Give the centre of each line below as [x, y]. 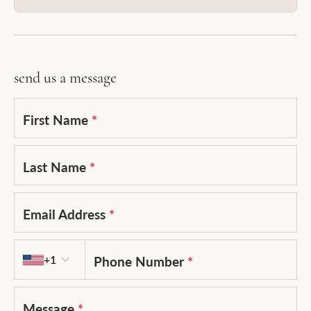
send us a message [65, 77]
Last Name [56, 167]
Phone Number [140, 261]
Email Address [66, 214]
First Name [57, 119]
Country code [125, 249]
